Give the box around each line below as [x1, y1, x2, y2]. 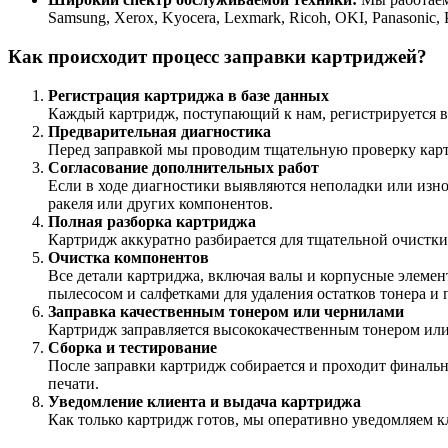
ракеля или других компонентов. [48, 194, 273, 212]
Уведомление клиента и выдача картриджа [48, 392, 361, 410]
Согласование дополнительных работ [48, 158, 319, 176]
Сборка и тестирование [48, 338, 217, 356]
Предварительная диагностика [48, 122, 271, 140]
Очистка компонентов [48, 248, 209, 266]
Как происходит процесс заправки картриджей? [8, 46, 427, 68]
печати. [48, 374, 99, 392]
